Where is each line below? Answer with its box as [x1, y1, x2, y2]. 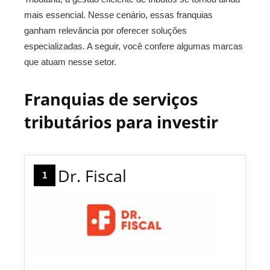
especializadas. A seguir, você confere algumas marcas [24, 41, 243, 51]
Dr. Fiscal [58, 165, 127, 187]
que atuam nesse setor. [24, 57, 116, 67]
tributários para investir [24, 111, 218, 133]
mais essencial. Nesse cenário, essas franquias [24, 10, 213, 20]
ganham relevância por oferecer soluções [24, 25, 187, 36]
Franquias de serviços [24, 88, 198, 110]
